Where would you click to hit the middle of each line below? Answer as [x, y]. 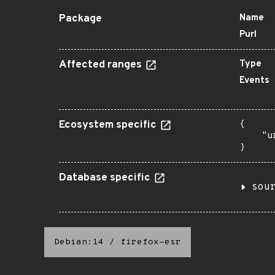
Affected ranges [102, 65]
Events [254, 81]
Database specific [106, 178]
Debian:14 [79, 242]
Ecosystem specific [109, 125]
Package [80, 19]
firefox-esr [151, 242]
